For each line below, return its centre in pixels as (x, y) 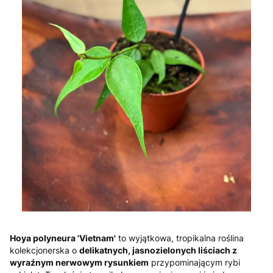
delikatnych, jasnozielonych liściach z (158, 250)
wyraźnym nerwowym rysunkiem (79, 262)
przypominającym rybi (194, 262)
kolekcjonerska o (44, 250)
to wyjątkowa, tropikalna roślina (180, 238)
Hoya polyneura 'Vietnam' (63, 238)
